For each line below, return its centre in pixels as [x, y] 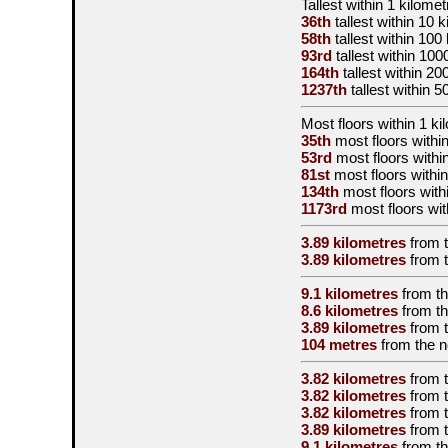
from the [408, 344]
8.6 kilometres [349, 310]
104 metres [339, 344]
